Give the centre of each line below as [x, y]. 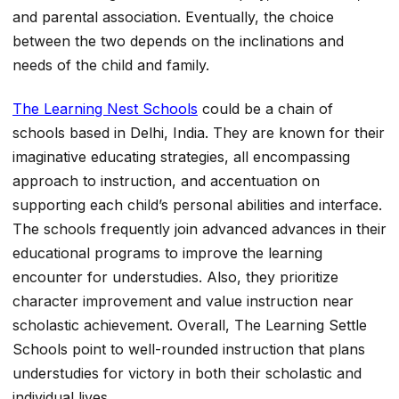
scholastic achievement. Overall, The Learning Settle [190, 326]
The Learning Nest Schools [105, 109]
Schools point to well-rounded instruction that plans [189, 350]
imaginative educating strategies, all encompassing [181, 157]
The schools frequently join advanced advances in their [199, 229]
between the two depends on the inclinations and [178, 41]
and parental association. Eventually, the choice [173, 17]
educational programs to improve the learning [167, 253]
